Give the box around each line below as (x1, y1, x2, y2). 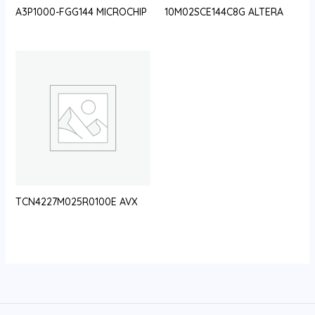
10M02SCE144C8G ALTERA (165, 5, 283, 18)
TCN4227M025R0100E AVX (15, 195, 138, 209)
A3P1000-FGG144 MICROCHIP (15, 5, 147, 18)
